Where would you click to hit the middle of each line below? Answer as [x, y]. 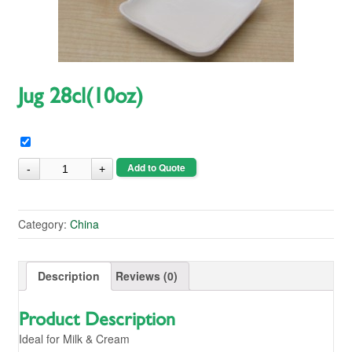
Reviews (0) [146, 276]
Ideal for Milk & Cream [74, 338]
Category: [44, 224]
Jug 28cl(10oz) [80, 97]
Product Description [97, 319]
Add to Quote [156, 168]
